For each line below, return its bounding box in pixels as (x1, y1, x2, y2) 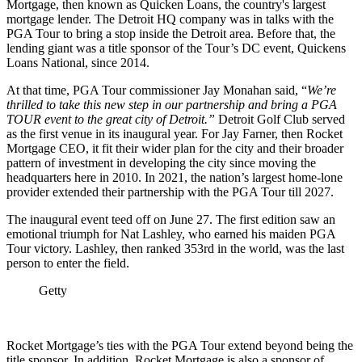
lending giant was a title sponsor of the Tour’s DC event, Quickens (6, 40, 346, 55)
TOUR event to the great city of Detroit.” (6, 112, 218, 126)
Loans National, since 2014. (6, 55, 153, 69)
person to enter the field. (6, 255, 133, 270)
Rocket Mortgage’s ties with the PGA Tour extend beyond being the (6, 338, 353, 352)
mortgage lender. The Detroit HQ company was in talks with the (6, 11, 334, 26)
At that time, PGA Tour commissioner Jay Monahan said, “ (6, 82, 307, 97)
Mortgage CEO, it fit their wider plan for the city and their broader (6, 141, 343, 155)
